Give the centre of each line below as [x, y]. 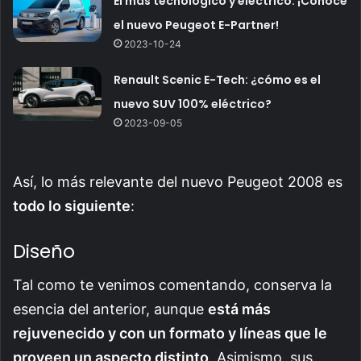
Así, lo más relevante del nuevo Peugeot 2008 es [178, 181]
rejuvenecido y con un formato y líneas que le [170, 334]
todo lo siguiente [72, 205]
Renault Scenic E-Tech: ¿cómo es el [218, 79]
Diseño [44, 251]
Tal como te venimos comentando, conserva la [172, 285]
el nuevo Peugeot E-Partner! [197, 25]
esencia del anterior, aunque [110, 309]
